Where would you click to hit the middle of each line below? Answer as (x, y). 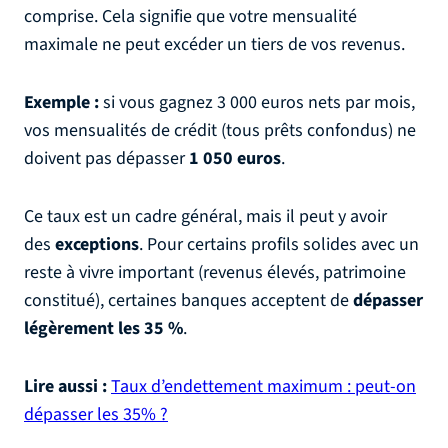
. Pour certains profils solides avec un (279, 244)
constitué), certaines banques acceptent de (188, 300)
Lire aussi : (65, 386)
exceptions (97, 244)
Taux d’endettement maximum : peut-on (263, 386)
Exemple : (61, 102)
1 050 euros (235, 158)
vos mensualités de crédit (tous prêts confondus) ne (220, 130)
